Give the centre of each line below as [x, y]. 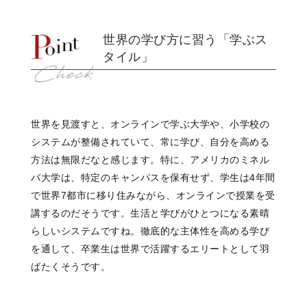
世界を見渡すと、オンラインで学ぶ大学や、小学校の [150, 124]
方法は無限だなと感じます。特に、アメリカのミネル [150, 159]
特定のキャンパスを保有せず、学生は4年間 [178, 177]
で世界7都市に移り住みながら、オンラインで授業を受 [153, 195]
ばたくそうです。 [71, 266]
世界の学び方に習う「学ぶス [185, 39]
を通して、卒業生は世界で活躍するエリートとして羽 [150, 248]
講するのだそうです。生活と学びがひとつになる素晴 [150, 213]
